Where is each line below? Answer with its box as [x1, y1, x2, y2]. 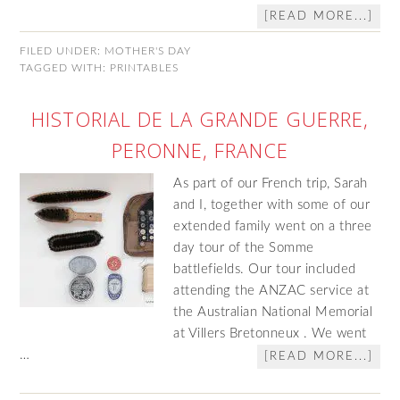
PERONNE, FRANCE [112, 137, 288, 163]
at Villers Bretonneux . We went [173, 327, 367, 340]
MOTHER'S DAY [104, 46, 192, 56]
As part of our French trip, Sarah [173, 177, 368, 190]
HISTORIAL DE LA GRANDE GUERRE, [31, 105, 369, 132]
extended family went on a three [173, 220, 372, 233]
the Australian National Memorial [173, 305, 373, 319]
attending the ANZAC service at [173, 284, 370, 297]
